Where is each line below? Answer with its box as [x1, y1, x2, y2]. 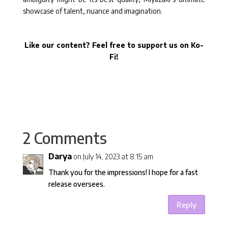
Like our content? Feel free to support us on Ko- [24, 41, 204, 50]
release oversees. [48, 180, 105, 189]
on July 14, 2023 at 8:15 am [73, 152, 153, 161]
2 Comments [22, 128, 107, 148]
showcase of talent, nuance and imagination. [22, 7, 162, 16]
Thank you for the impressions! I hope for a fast [48, 168, 198, 177]
